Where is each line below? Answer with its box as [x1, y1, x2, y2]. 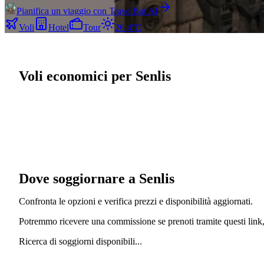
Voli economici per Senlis [19, 68, 171, 84]
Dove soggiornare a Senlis [19, 170, 174, 186]
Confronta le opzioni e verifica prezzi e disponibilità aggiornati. [19, 196, 253, 206]
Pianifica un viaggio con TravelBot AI [16, 6, 158, 16]
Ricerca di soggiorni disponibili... [19, 236, 142, 246]
